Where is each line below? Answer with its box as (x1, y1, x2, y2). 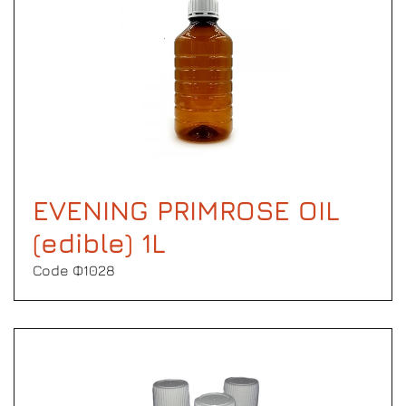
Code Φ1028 (33, 262, 115, 278)
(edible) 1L (33, 227, 166, 259)
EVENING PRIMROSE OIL (33, 194, 340, 227)
